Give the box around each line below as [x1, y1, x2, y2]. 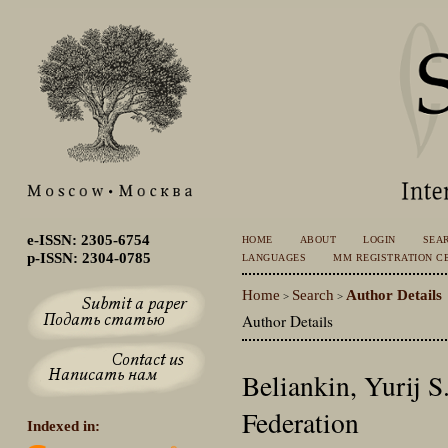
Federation [241, 403, 359, 441]
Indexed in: [26, 417, 100, 435]
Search [291, 285, 334, 303]
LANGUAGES [241, 252, 307, 264]
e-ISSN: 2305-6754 [26, 231, 150, 249]
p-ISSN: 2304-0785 [26, 249, 151, 267]
